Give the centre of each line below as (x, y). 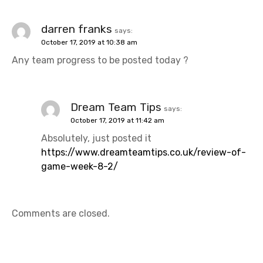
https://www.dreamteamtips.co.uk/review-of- (144, 153)
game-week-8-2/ (80, 167)
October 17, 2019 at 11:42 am (117, 121)
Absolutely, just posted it (96, 139)
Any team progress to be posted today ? (100, 60)
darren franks (77, 29)
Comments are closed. (61, 214)
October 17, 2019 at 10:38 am (89, 43)
